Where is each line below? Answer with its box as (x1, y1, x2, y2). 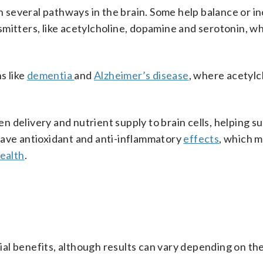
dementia (26, 69, 75, 82)
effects (183, 132, 220, 145)
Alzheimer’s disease (94, 69, 189, 82)
